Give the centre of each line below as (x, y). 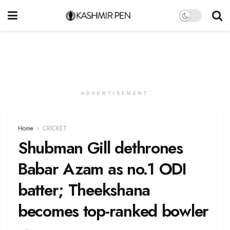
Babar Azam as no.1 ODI (102, 169)
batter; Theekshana (84, 190)
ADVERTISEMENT (115, 93)
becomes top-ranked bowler (113, 211)
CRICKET (55, 128)
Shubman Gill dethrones (100, 148)
